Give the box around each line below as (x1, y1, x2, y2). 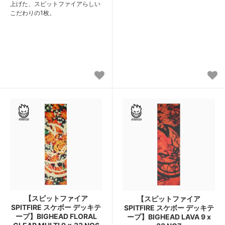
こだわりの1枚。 (10, 9, 55, 17)
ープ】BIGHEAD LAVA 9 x (127, 212, 211, 221)
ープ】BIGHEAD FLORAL (15, 211, 97, 220)
